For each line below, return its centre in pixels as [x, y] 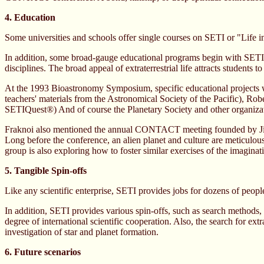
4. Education [30, 17]
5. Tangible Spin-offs [46, 171]
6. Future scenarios [43, 252]
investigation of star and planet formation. [82, 232]
